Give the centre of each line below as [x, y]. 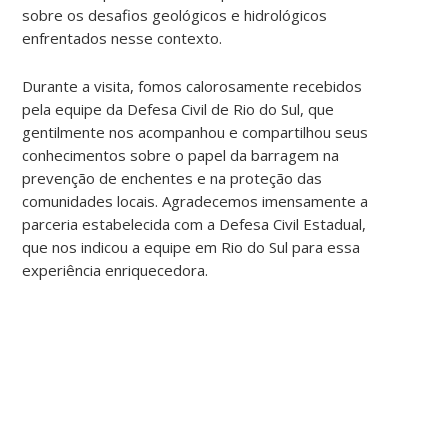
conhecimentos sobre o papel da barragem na [181, 154]
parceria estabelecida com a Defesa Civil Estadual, [194, 223]
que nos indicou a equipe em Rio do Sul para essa [191, 246]
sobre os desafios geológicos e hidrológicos [175, 14]
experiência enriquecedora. [115, 269]
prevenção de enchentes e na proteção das [172, 177]
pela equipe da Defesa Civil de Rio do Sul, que [178, 108]
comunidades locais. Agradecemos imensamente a [195, 200]
